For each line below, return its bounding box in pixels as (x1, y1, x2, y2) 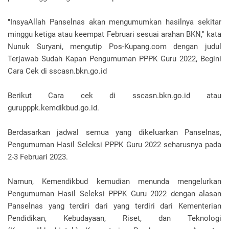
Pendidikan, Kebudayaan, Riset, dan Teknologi (8, 214, 221, 223)
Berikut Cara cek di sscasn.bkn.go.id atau (8, 91, 221, 100)
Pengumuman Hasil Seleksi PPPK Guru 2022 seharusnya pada (8, 140, 221, 149)
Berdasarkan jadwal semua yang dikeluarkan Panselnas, (8, 128, 221, 137)
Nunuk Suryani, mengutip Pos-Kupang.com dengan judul (8, 42, 221, 51)
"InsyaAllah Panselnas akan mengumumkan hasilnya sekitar (8, 17, 221, 27)
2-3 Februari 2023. (8, 152, 68, 162)
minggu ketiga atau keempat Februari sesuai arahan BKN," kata (8, 30, 221, 39)
